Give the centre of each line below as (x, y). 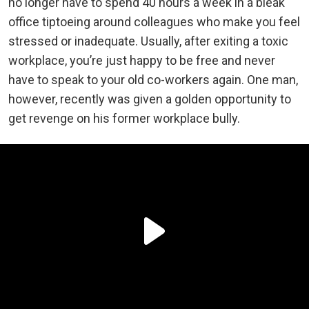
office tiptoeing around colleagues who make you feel (154, 21)
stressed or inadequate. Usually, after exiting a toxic (148, 41)
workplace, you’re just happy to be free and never (142, 60)
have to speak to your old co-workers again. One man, (153, 79)
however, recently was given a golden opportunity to (150, 99)
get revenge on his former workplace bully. (124, 118)
